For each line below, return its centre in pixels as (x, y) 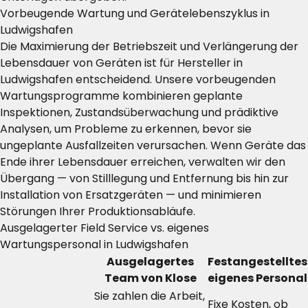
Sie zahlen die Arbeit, (150, 296)
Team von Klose (150, 278)
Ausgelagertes (150, 262)
